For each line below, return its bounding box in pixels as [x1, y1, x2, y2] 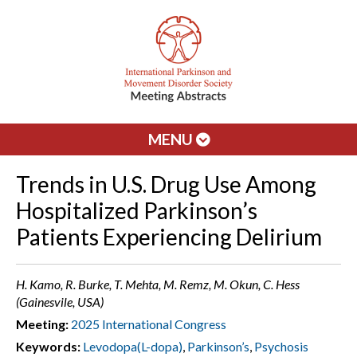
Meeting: [16, 316, 69, 331]
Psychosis [254, 339, 308, 354]
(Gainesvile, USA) [16, 294, 104, 309]
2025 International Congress [71, 316, 226, 331]
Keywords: [16, 339, 80, 354]
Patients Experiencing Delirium [16, 223, 322, 250]
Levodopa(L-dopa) [83, 339, 182, 354]
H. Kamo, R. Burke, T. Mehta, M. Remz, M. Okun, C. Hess [16, 277, 300, 292]
